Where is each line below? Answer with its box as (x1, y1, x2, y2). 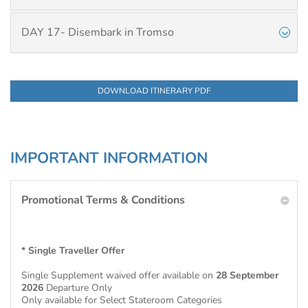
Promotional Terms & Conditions (21, 192, 185, 208)
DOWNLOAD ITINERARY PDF (97, 85, 211, 96)
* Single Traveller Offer (21, 244, 124, 257)
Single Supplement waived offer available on (21, 269, 216, 282)
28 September (216, 269, 278, 282)
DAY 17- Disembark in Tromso (21, 25, 174, 40)
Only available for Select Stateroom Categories (21, 294, 222, 307)
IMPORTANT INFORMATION (10, 148, 208, 168)
